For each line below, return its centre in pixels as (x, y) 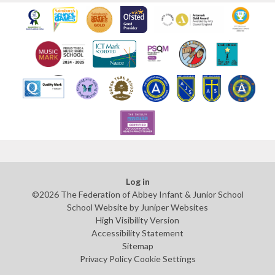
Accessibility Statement (137, 233)
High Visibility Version (137, 220)
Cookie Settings (165, 258)
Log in (137, 181)
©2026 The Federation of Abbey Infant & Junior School (137, 194)
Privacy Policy (106, 258)
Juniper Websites (174, 207)
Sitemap (137, 246)
